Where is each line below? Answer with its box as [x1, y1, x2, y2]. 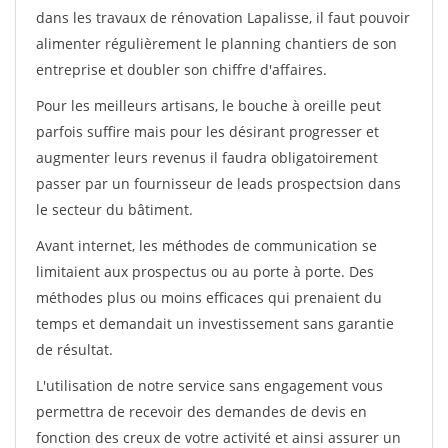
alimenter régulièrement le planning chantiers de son [36, 34, 397, 53]
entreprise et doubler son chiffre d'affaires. [36, 60, 327, 79]
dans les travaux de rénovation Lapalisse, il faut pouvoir [36, 8, 410, 27]
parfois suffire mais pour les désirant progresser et [36, 122, 379, 141]
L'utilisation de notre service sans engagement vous [36, 376, 383, 395]
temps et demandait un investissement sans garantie [36, 314, 394, 333]
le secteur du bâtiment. [36, 200, 193, 219]
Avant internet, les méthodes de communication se [36, 236, 377, 255]
